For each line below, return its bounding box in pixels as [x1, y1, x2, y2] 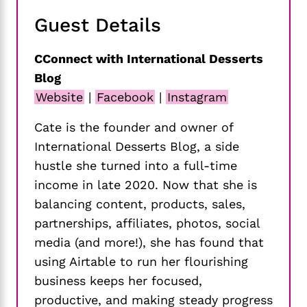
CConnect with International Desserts [34, 51, 263, 66]
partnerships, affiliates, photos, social [34, 216, 260, 231]
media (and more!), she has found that [34, 235, 264, 250]
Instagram [167, 90, 227, 105]
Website [36, 90, 83, 105]
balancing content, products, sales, [34, 197, 245, 212]
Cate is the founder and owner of [34, 120, 233, 135]
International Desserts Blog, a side [34, 139, 239, 154]
